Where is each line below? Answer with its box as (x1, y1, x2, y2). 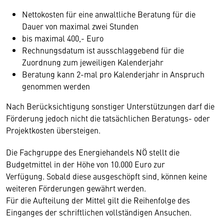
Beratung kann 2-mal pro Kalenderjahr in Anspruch (22, 68, 204, 79)
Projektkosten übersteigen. (6, 124, 100, 135)
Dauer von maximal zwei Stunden (22, 20, 138, 31)
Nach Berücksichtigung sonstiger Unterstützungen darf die (6, 100, 214, 111)
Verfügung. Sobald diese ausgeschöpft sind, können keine (6, 170, 207, 181)
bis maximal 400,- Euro (22, 32, 103, 43)
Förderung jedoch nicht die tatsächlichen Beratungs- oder (6, 112, 210, 123)
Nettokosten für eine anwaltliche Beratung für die (22, 8, 195, 19)
